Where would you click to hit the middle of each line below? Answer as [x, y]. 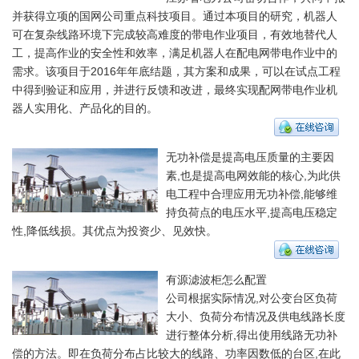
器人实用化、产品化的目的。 [85, 108]
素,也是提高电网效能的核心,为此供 [253, 175]
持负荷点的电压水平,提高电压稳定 [252, 212]
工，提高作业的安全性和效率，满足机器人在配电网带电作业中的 [175, 52]
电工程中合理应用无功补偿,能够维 [252, 194]
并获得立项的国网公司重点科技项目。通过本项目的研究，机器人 [175, 16]
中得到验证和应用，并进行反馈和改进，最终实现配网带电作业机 [175, 89]
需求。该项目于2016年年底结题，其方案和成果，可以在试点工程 [176, 71]
